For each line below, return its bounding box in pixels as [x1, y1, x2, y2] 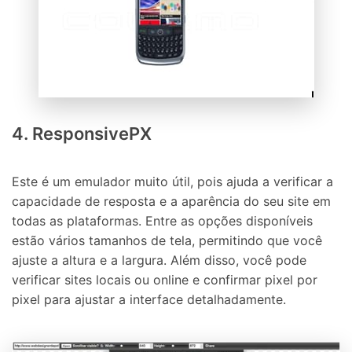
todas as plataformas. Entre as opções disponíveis [12, 213, 313, 229]
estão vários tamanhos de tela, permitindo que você [12, 233, 322, 249]
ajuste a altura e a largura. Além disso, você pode [12, 252, 306, 269]
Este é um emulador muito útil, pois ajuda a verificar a [12, 174, 333, 190]
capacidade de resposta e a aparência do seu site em [12, 193, 331, 210]
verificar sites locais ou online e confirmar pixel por [12, 272, 317, 288]
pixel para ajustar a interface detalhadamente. [12, 291, 286, 308]
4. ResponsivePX [12, 123, 152, 144]
